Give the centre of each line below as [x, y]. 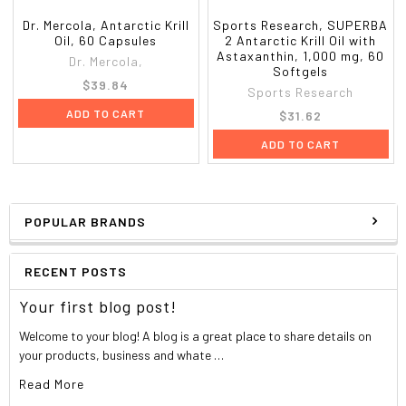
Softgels [301, 71]
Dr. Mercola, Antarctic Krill [106, 24]
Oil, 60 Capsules [106, 40]
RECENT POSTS [75, 271]
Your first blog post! [98, 306]
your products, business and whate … [122, 354]
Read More [52, 383]
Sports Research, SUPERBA [301, 24]
